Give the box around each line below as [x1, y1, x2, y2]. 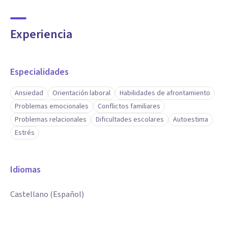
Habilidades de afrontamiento [120, 88, 210, 98]
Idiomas [10, 163, 41, 176]
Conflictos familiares [98, 101, 160, 111]
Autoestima [173, 115, 208, 125]
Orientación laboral [52, 88, 110, 98]
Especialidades [10, 66, 69, 78]
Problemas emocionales [15, 101, 89, 111]
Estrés [15, 128, 35, 138]
